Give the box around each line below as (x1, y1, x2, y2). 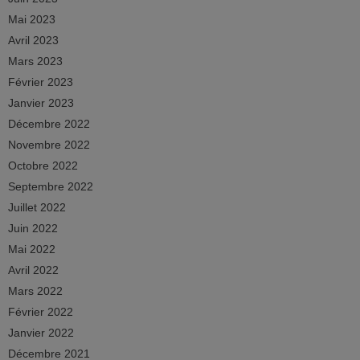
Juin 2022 (8, 222, 58, 235)
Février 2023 (8, 76, 73, 88)
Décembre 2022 (8, 117, 90, 130)
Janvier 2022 (8, 326, 74, 339)
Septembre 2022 (8, 180, 93, 193)
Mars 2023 (8, 55, 63, 67)
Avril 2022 (8, 264, 59, 276)
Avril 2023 (8, 34, 59, 47)
